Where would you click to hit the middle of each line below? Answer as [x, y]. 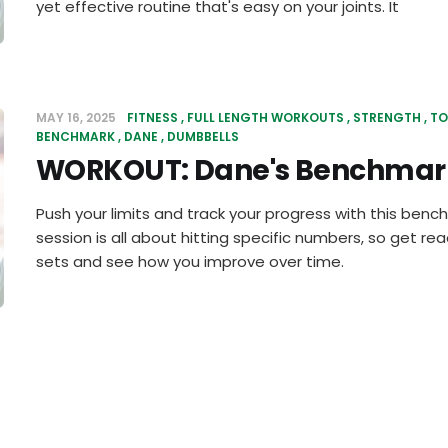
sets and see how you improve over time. [190, 261]
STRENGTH [387, 117]
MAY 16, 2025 [77, 117]
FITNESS [152, 117]
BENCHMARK [75, 136]
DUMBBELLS [203, 136]
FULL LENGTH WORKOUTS [265, 117]
